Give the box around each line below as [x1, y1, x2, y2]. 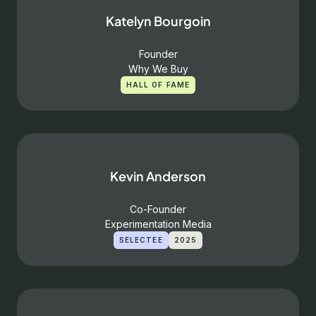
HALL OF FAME [126, 80, 190, 89]
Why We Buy [128, 63, 188, 75]
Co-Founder [130, 203, 186, 215]
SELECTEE [119, 236, 163, 244]
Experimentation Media [104, 218, 212, 230]
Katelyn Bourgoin [105, 13, 211, 29]
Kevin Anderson [110, 168, 206, 184]
